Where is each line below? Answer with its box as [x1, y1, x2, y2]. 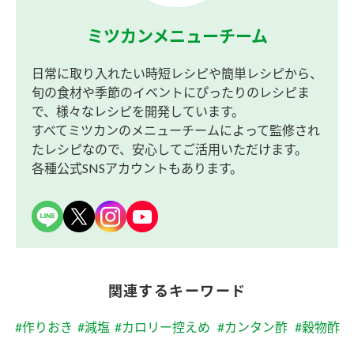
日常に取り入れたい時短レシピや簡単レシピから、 [32, 65, 322, 81]
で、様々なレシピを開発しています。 [32, 103, 244, 119]
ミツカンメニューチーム [86, 24, 268, 45]
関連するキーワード [107, 281, 247, 299]
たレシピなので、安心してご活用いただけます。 [32, 141, 307, 156]
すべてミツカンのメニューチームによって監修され [32, 122, 320, 137]
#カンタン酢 [217, 318, 288, 334]
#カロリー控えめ [114, 318, 210, 334]
